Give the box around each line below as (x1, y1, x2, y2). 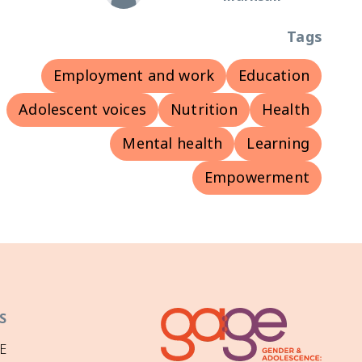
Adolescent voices (19, 94, 146, 125)
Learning (246, 128, 309, 159)
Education (238, 60, 309, 91)
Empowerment (204, 162, 309, 193)
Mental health (122, 128, 223, 159)
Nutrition (170, 94, 238, 125)
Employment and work (53, 60, 215, 91)
